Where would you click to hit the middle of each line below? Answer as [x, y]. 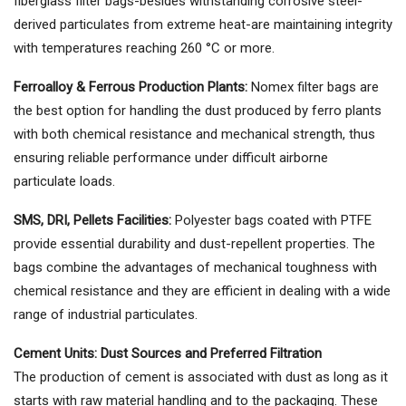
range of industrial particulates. [106, 315]
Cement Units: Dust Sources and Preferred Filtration [168, 354]
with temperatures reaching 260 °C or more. [144, 48]
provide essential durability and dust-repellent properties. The [194, 244]
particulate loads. [64, 182]
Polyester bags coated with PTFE [271, 221]
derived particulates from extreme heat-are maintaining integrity [203, 25]
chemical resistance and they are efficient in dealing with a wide [202, 291]
